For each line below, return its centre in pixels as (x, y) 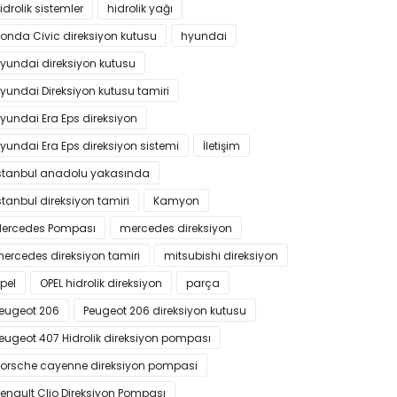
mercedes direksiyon (176, 228)
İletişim (222, 146)
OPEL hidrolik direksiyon (101, 283)
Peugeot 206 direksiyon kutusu (165, 311)
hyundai (204, 36)
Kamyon (176, 201)
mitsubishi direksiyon (221, 256)
